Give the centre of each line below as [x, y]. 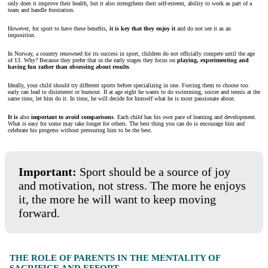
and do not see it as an [203, 29]
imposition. [22, 35]
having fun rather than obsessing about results [68, 67]
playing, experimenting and [213, 60]
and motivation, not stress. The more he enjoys [132, 185]
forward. [39, 213]
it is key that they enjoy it [142, 29]
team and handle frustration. [41, 10]
